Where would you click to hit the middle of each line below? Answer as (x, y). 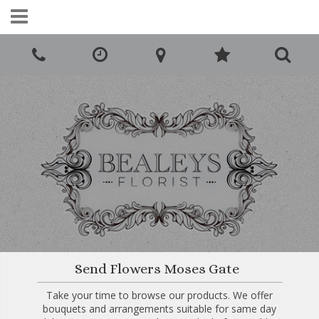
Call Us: (89, 41)
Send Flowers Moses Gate (157, 268)
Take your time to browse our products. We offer (160, 295)
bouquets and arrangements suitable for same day (160, 308)
